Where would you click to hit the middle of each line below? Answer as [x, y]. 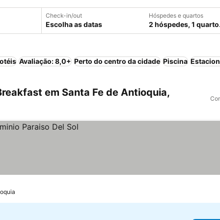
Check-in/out [64, 15]
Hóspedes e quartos [176, 15]
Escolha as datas [74, 24]
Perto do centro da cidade [117, 61]
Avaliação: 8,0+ [45, 61]
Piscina [175, 61]
